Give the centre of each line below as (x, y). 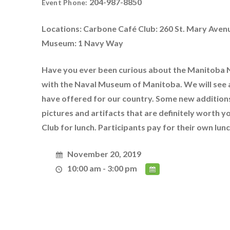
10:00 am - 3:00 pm (102, 168)
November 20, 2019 (104, 154)
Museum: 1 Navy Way (82, 43)
